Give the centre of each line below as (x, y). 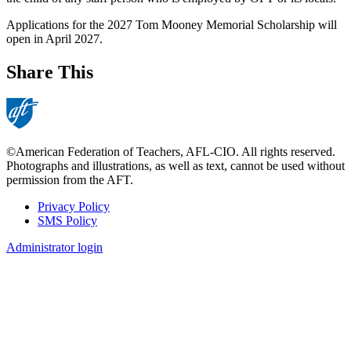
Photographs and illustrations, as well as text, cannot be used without (175, 166)
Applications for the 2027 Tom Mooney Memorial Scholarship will (172, 24)
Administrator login (54, 248)
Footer (33, 226)
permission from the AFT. (70, 180)
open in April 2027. (56, 38)
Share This (50, 72)
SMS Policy (67, 221)
